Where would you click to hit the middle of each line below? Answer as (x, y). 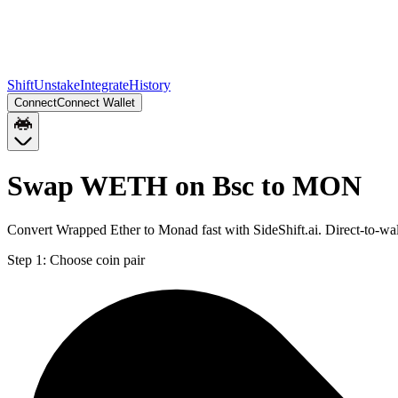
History (150, 85)
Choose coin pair (97, 259)
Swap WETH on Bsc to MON (184, 186)
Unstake (57, 85)
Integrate (104, 85)
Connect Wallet (96, 103)
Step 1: (27, 259)
